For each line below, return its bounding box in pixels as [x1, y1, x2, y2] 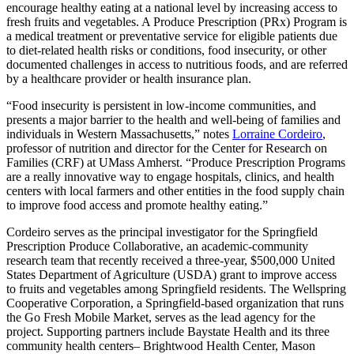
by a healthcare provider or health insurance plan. [6, 72, 251, 86]
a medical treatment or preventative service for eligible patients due [6, 29, 337, 43]
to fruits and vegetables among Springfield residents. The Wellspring [6, 282, 346, 296]
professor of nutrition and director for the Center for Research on [6, 141, 327, 156]
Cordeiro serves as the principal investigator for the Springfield [6, 225, 318, 239]
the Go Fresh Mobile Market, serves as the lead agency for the [6, 311, 315, 325]
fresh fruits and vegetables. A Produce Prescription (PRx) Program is [6, 15, 347, 29]
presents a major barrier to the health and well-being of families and [6, 113, 341, 127]
